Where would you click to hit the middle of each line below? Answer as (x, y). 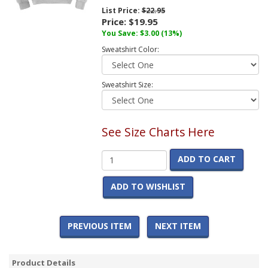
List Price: (121, 11)
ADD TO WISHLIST (148, 187)
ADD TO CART (206, 159)
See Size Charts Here (158, 132)
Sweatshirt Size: (127, 85)
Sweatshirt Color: (130, 50)
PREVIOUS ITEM (99, 226)
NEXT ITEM (178, 226)
